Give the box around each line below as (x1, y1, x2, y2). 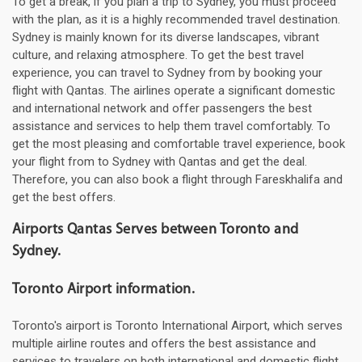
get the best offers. (12, 190, 116, 205)
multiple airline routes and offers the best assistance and (12, 336, 316, 351)
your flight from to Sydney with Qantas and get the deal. (12, 154, 307, 170)
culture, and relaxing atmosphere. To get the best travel (12, 48, 304, 63)
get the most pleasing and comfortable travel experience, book (12, 137, 345, 152)
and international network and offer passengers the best (12, 101, 312, 116)
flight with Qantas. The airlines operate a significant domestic (12, 83, 335, 99)
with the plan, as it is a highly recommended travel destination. (12, 12, 340, 27)
